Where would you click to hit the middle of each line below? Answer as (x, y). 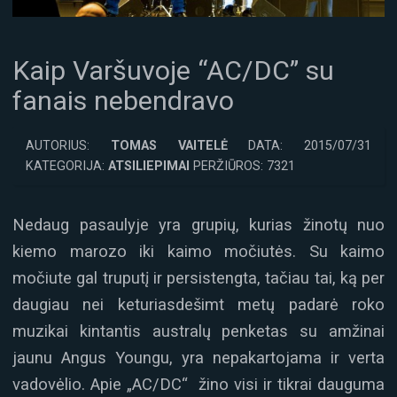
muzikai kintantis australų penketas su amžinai (198, 331)
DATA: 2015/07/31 (299, 146)
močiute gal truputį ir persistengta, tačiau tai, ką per (198, 278)
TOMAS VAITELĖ (169, 146)
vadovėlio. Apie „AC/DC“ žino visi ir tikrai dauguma (198, 385)
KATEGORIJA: (67, 167)
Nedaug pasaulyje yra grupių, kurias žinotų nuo (198, 225)
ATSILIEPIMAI (149, 167)
